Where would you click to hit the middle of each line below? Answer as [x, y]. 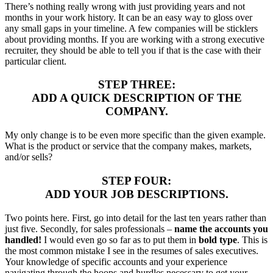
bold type [218, 239]
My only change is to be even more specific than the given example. [135, 135]
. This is [252, 239]
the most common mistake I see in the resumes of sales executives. [132, 250]
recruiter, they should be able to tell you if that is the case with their [133, 50]
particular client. [36, 61]
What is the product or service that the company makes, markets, [128, 146]
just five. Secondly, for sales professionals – [90, 229]
